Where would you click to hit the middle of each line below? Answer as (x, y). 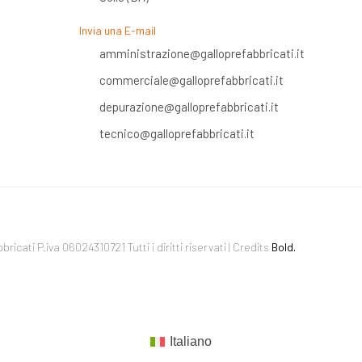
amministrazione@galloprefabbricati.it (202, 54)
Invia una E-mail (117, 31)
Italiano (191, 342)
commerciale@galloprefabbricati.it (191, 80)
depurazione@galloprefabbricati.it (189, 107)
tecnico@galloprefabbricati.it (177, 134)
